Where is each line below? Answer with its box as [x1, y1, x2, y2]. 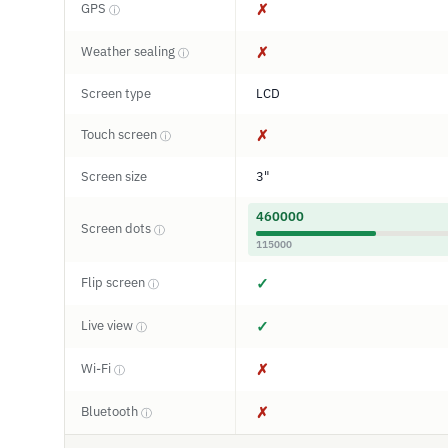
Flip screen [81, 274, 148, 291]
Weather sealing [81, 43, 178, 60]
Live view [81, 317, 136, 334]
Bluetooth [81, 403, 141, 420]
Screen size [81, 168, 147, 185]
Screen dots [81, 220, 154, 237]
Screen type [81, 85, 151, 102]
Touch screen [81, 126, 160, 143]
